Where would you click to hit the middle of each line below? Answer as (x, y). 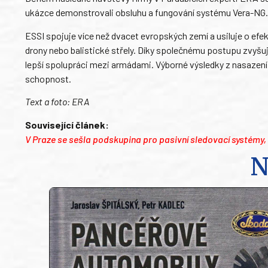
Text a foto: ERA (57, 102)
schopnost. (48, 78)
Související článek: (67, 124)
